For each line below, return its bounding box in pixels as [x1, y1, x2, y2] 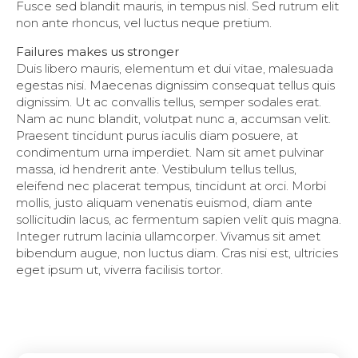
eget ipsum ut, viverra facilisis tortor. [16, 261, 223, 277]
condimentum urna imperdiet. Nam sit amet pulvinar [16, 144, 324, 160]
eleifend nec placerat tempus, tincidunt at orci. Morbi [16, 177, 326, 193]
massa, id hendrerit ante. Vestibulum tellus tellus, [16, 161, 296, 177]
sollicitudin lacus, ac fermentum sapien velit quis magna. [16, 211, 341, 227]
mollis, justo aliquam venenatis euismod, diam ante [16, 194, 312, 210]
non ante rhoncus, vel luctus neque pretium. [16, 15, 272, 31]
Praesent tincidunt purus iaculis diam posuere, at [16, 127, 298, 143]
